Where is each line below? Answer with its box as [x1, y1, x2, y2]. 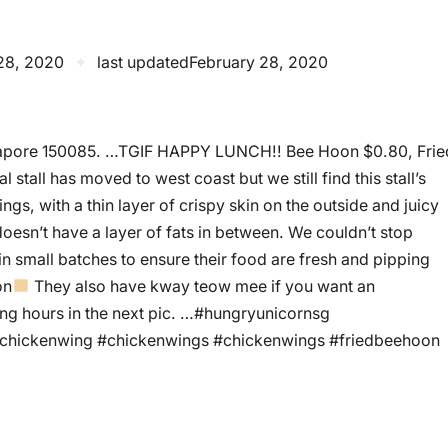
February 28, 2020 [189, 53, 328, 73]
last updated [97, 53, 189, 73]
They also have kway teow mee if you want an [30, 276, 376, 296]
